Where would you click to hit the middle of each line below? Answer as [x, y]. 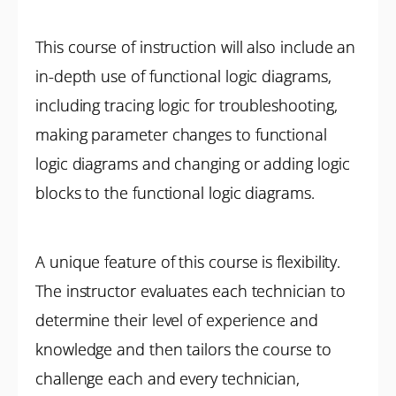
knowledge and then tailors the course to [183, 349]
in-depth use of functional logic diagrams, [183, 76]
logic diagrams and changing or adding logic [193, 164]
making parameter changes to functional [181, 134]
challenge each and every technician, [168, 378]
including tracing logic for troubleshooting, [187, 105]
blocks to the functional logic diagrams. [175, 193]
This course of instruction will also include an [196, 47]
